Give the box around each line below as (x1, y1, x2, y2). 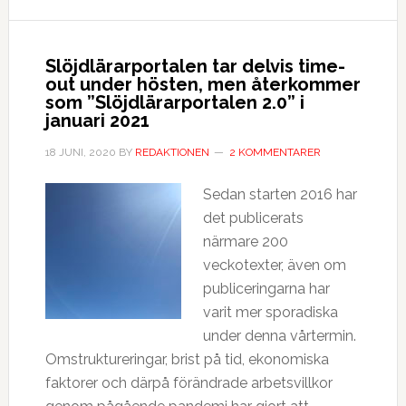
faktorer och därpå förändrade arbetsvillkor (44, 374, 333, 391)
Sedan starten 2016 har (202, 186, 357, 203)
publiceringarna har (202, 280, 330, 297)
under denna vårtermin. (202, 327, 356, 344)
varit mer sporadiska (202, 304, 338, 321)
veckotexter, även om (202, 256, 346, 274)
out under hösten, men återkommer (44, 73, 361, 95)
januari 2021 (44, 110, 150, 131)
